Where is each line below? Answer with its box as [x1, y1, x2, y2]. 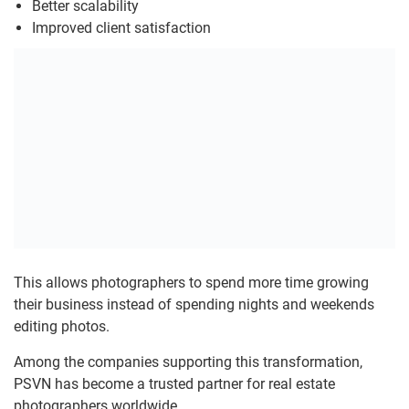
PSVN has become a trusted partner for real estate [14, 374, 335, 393]
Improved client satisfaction [32, 19, 211, 37]
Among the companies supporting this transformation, [14, 352, 362, 371]
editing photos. [14, 317, 110, 335]
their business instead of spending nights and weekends [14, 295, 374, 313]
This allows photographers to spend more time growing [14, 273, 369, 291]
